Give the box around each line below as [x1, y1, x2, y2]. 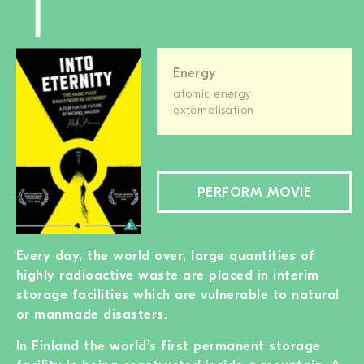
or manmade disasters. [16, 305, 168, 322]
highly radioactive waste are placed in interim [16, 266, 319, 283]
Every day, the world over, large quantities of [16, 247, 315, 263]
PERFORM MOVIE [197, 184, 312, 200]
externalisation [173, 103, 254, 117]
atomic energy [173, 87, 252, 101]
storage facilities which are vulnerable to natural [16, 286, 340, 302]
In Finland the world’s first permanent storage [16, 337, 321, 353]
